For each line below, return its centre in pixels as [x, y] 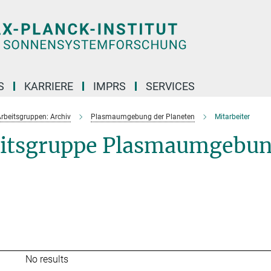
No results [47, 259]
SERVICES [170, 86]
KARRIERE [49, 86]
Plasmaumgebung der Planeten [143, 117]
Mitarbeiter [232, 117]
